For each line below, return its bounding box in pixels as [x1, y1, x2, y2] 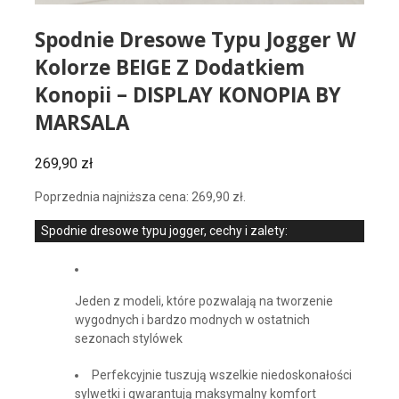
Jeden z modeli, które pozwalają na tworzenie [74, 294, 333, 309]
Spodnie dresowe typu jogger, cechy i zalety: [40, 224, 288, 239]
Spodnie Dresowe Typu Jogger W [34, 26, 356, 61]
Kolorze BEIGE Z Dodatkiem [34, 53, 305, 89]
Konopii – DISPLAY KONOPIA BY [34, 81, 341, 117]
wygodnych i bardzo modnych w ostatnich [74, 313, 310, 328]
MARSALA [34, 109, 129, 144]
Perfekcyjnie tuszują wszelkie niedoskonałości [91, 368, 352, 383]
